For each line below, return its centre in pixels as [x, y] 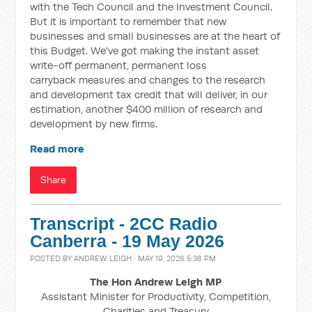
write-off [51, 65]
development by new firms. [94, 124]
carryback [53, 80]
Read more [57, 149]
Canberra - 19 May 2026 [127, 241]
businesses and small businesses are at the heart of [155, 36]
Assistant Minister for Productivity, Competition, [156, 296]
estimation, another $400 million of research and [147, 109]
